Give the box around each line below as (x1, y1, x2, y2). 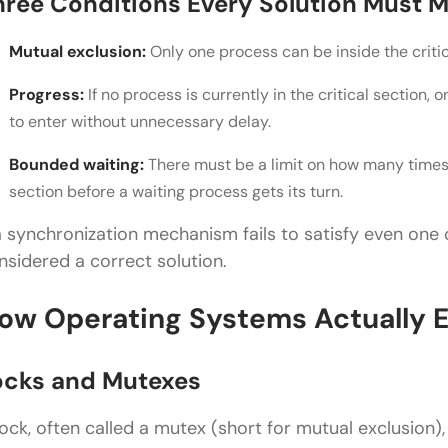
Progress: (9, 84, 84, 106)
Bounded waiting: (9, 154, 144, 176)
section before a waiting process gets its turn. (9, 181, 343, 203)
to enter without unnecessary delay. (9, 111, 271, 133)
